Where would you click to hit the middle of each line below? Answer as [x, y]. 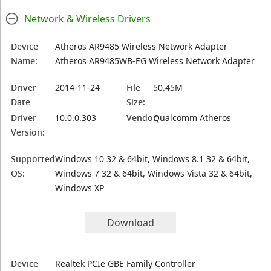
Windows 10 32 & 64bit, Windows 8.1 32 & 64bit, [153, 159]
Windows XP [80, 188]
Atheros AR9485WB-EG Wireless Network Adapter [155, 61]
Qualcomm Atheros [192, 118]
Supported [33, 159]
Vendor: [143, 118]
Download [131, 223]
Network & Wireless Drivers [87, 19]
